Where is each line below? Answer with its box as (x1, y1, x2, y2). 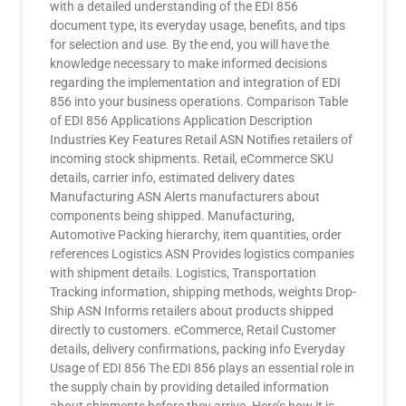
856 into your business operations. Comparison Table (50, 94, 348, 109)
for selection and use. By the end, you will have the (50, 37, 329, 52)
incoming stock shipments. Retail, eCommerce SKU (50, 151, 333, 166)
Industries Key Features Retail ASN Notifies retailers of (50, 132, 353, 147)
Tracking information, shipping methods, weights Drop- (50, 285, 356, 299)
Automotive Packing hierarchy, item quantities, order (50, 227, 342, 242)
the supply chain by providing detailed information (50, 380, 329, 394)
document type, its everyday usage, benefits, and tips (50, 18, 345, 33)
